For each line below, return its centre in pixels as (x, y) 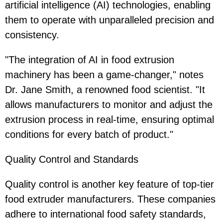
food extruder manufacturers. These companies (110, 199)
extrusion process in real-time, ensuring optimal (110, 119)
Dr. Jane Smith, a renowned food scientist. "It (105, 89)
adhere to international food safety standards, (106, 214)
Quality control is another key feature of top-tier (110, 184)
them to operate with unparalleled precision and (110, 20)
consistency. (32, 35)
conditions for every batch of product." (89, 134)
